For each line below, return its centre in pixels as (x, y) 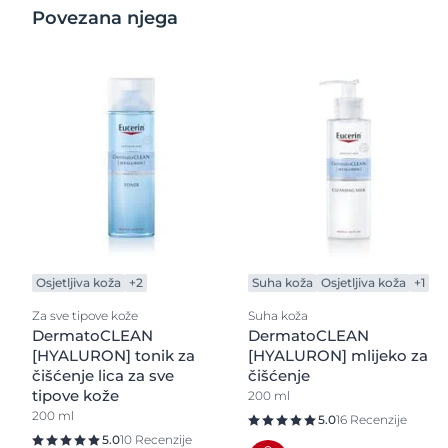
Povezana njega (105, 17)
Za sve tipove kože (85, 315)
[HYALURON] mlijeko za (338, 355)
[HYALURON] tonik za (113, 355)
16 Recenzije (371, 419)
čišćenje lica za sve (103, 375)
